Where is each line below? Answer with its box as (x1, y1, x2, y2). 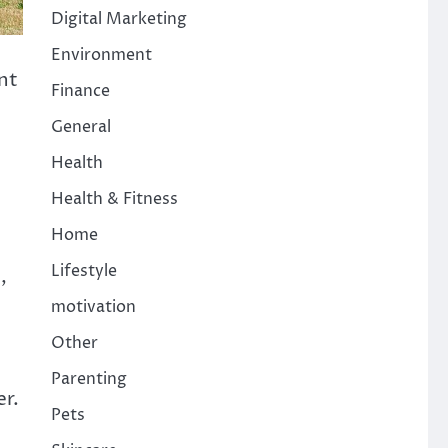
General (50, 116, 111, 138)
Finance (50, 80, 110, 102)
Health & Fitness (50, 188, 178, 210)
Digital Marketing (50, 8, 187, 30)
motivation (50, 296, 136, 318)
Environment (50, 44, 152, 66)
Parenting (50, 368, 127, 390)
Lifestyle (50, 260, 117, 282)
